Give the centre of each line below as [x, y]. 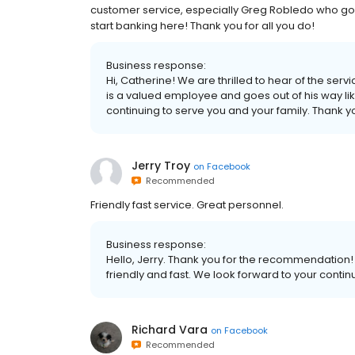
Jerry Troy [161, 166]
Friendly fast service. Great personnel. [187, 205]
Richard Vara [170, 330]
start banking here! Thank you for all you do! [202, 26]
